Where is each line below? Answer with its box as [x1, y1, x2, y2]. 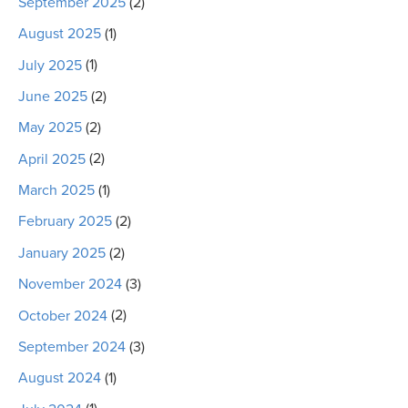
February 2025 [18, 212, 112, 231]
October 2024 [18, 306, 107, 325]
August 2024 [18, 369, 101, 388]
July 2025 [18, 56, 82, 75]
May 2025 [18, 118, 82, 138]
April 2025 [18, 149, 86, 168]
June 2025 [18, 87, 87, 106]
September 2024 [18, 337, 126, 356]
